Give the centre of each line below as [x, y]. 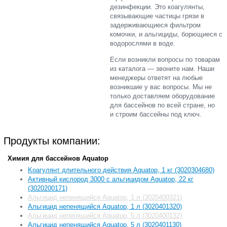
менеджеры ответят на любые [156, 78]
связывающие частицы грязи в [157, 16]
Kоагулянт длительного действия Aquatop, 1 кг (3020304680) [121, 170]
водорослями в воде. [143, 44]
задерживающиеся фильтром [155, 25]
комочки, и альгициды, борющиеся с [166, 34]
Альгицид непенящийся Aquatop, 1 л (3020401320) [105, 206]
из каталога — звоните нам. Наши [162, 69]
